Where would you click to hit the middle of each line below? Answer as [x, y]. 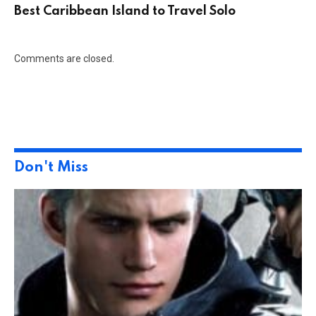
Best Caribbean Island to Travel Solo [125, 12]
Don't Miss [51, 168]
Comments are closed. [64, 59]
